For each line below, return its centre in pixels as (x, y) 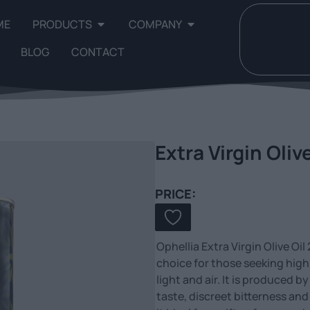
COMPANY (156, 24)
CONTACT (98, 52)
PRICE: (175, 194)
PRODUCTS (63, 24)
